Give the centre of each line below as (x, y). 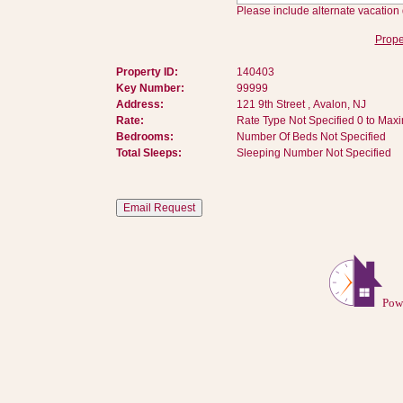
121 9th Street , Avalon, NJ (301, 104)
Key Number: (150, 88)
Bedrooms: (144, 137)
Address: (139, 104)
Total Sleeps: (148, 153)
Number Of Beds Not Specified (311, 137)
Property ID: (147, 72)
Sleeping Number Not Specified (313, 153)
